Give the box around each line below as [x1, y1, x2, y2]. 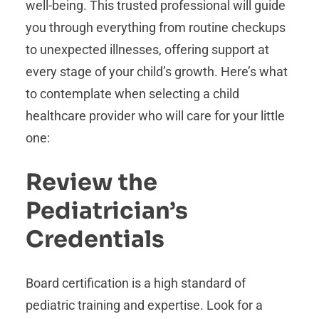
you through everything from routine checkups [26, 20, 286, 36]
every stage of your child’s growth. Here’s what [26, 64, 288, 80]
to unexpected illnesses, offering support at [26, 42, 269, 58]
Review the [26, 167, 157, 197]
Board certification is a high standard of [26, 276, 246, 291]
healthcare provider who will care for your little [26, 108, 285, 124]
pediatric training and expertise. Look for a [26, 298, 263, 313]
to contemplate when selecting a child [26, 86, 239, 102]
